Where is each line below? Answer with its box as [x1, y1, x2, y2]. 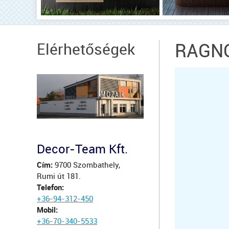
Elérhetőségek [37, 40, 135, 59]
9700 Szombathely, [53, 161, 120, 170]
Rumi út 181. [37, 172, 81, 181]
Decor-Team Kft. [37, 142, 128, 157]
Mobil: [37, 205, 58, 215]
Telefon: [37, 183, 64, 193]
